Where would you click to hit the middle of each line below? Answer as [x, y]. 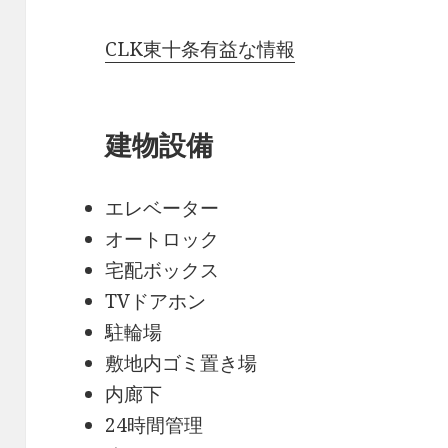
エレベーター [162, 207]
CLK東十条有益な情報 [200, 48]
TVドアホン [156, 300]
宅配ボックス [162, 269]
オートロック [162, 238]
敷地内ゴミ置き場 [181, 362]
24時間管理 [154, 424]
